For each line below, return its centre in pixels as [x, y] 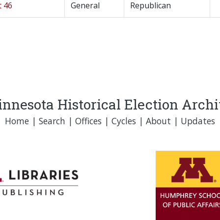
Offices [88, 121]
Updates [198, 121]
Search [52, 121]
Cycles [124, 121]
